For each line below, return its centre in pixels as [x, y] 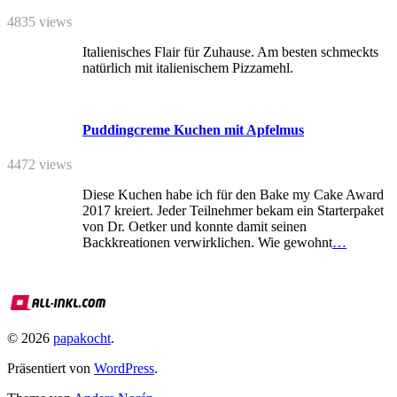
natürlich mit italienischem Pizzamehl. [188, 67]
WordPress [124, 369]
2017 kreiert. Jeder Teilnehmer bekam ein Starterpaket [233, 211]
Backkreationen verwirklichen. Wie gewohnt [207, 243]
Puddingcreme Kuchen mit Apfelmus [193, 130]
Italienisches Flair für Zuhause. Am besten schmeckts [230, 51]
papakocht [82, 339]
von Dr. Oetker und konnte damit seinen [195, 227]
